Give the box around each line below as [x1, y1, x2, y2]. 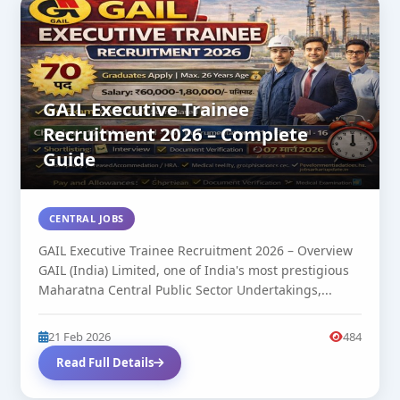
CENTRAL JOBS [48, 212, 124, 226]
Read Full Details [55, 354, 154, 371]
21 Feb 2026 [47, 329, 111, 346]
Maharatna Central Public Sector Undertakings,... [37, 281, 332, 299]
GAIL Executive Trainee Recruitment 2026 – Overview [37, 242, 353, 260]
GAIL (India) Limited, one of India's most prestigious [37, 262, 349, 279]
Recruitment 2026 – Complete [42, 121, 308, 147]
